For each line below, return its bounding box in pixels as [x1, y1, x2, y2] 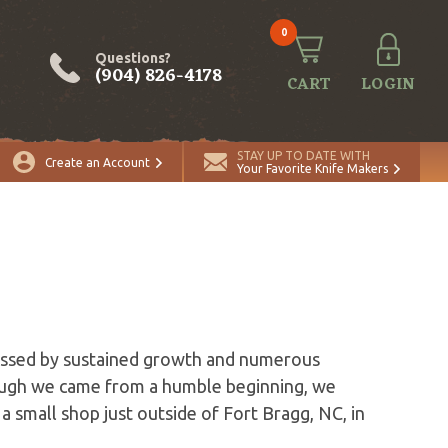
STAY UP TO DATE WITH [237, 149, 370, 162]
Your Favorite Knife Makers [237, 162, 388, 175]
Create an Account [45, 155, 150, 169]
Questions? [95, 49, 171, 66]
